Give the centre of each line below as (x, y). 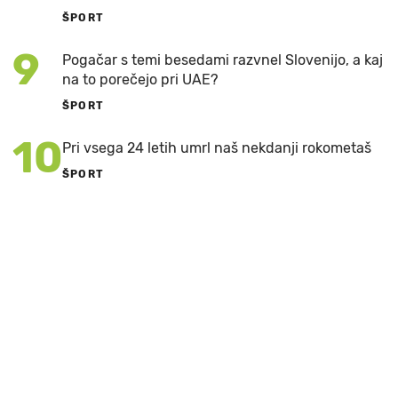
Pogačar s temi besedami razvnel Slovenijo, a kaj (223, 60)
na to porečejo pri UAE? (140, 80)
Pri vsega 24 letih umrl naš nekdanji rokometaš (217, 148)
